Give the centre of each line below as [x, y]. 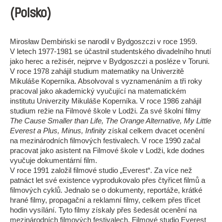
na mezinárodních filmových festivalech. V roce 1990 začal [105, 140]
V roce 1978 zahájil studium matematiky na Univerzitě [97, 71]
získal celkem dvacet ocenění [155, 131]
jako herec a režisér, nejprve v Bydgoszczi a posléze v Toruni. [110, 61]
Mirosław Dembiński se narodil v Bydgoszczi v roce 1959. [104, 41]
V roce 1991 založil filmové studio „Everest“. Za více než [101, 170]
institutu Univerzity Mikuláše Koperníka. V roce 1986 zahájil [106, 101]
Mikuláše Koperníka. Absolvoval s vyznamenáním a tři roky [106, 81]
